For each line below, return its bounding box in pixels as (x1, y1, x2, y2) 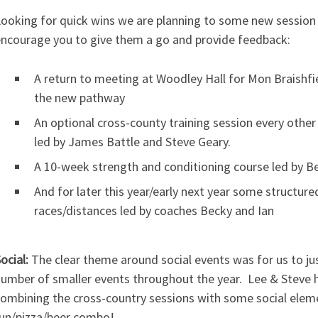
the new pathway (33, 89, 125, 106)
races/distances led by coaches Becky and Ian (33, 202, 274, 219)
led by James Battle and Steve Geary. (33, 133, 231, 150)
